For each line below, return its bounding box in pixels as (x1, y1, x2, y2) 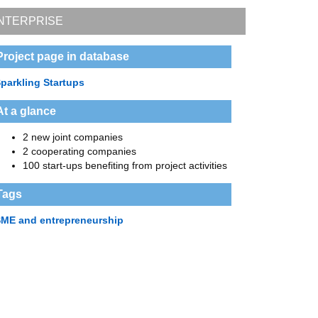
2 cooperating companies (23, 146, 137, 157)
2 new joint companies (23, 131, 124, 143)
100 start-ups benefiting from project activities (23, 160, 228, 171)
